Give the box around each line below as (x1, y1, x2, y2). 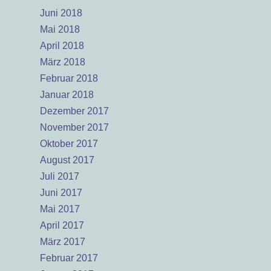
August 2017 (40, 155, 94, 165)
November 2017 (40, 122, 109, 132)
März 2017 (40, 237, 85, 247)
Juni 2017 (40, 188, 82, 198)
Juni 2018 (40, 8, 82, 18)
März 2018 (40, 57, 85, 67)
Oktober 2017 (40, 139, 98, 149)
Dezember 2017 (40, 106, 109, 116)
